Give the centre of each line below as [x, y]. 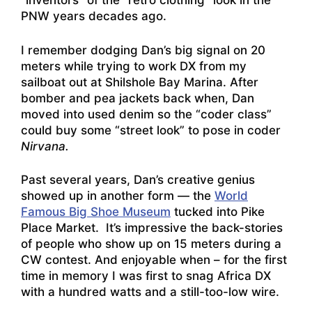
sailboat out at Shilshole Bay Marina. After [140, 82]
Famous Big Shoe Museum [96, 212]
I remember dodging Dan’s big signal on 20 [143, 50]
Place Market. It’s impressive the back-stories [152, 228]
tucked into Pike [218, 212]
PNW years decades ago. [94, 16]
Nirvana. [45, 146]
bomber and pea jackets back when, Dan [138, 98]
